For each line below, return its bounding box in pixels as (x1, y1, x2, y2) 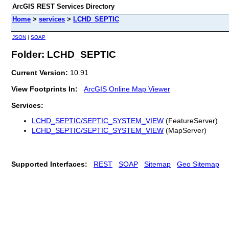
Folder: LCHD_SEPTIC (11, 49, 116, 60)
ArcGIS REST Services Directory (12, 3, 114, 10)
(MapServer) (164, 126, 207, 135)
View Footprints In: (11, 84, 78, 93)
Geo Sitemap (177, 159, 219, 168)
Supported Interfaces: (11, 159, 87, 168)
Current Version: (11, 68, 70, 77)
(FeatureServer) (164, 117, 218, 125)
